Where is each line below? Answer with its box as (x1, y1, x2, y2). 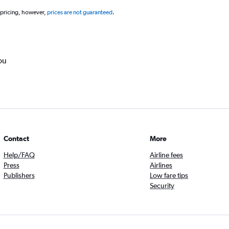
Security (150, 181, 174, 190)
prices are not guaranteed (47, 9, 112, 16)
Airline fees (150, 151, 183, 159)
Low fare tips (150, 171, 188, 179)
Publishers (3, 171, 35, 179)
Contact (3, 134, 29, 143)
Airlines (150, 161, 172, 169)
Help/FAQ (3, 151, 35, 159)
